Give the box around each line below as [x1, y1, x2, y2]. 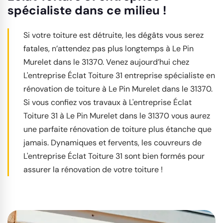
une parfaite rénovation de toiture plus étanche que [23, 124, 212, 134]
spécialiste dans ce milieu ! [7, 2, 166, 18]
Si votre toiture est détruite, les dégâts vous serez [23, 30, 204, 40]
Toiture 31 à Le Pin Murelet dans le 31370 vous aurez [23, 111, 210, 121]
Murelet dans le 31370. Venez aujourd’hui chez [23, 57, 189, 67]
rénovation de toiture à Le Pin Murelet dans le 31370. [23, 84, 213, 94]
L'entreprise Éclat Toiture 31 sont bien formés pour [23, 151, 205, 161]
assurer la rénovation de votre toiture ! [23, 164, 163, 175]
